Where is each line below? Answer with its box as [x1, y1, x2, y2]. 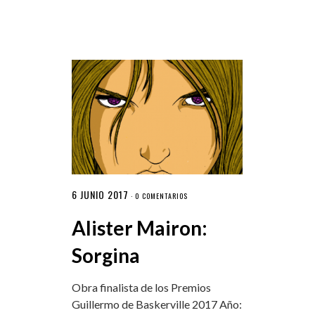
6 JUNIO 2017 [71, 186, 129, 202]
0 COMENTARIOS [134, 190, 188, 201]
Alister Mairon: [71, 215, 207, 240]
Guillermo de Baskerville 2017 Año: [71, 297, 242, 311]
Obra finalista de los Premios [71, 280, 211, 294]
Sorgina [71, 243, 140, 267]
